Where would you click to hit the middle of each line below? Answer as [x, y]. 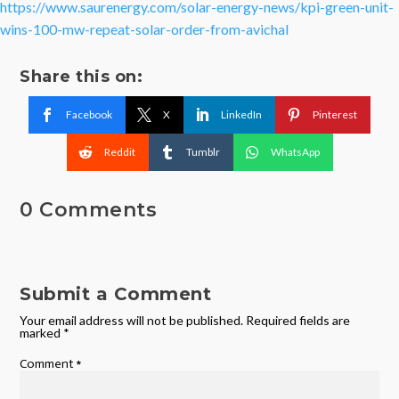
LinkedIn [241, 114]
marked [42, 332]
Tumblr [203, 151]
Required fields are [298, 320]
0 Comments [89, 209]
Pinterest [335, 114]
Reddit [119, 151]
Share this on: [81, 76]
